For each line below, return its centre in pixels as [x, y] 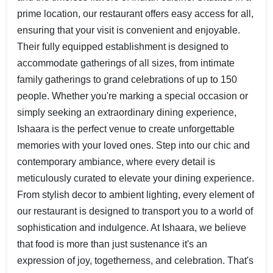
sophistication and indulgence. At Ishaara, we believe [132, 228]
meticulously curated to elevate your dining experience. [136, 179]
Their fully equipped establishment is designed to [123, 47]
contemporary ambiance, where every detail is [116, 162]
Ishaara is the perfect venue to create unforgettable [126, 129]
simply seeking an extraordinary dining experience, [127, 113]
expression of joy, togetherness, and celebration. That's [135, 261]
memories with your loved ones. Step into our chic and [133, 146]
